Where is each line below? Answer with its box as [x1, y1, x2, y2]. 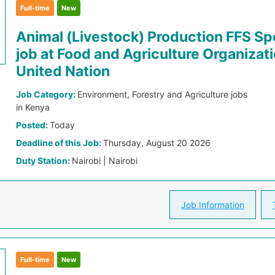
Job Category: [16, 89, 78, 99]
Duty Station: [16, 155, 72, 166]
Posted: [16, 120, 50, 130]
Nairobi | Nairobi [72, 155, 138, 166]
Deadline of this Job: [16, 137, 104, 148]
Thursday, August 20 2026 [103, 137, 211, 148]
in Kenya [16, 102, 50, 112]
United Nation [16, 63, 110, 80]
